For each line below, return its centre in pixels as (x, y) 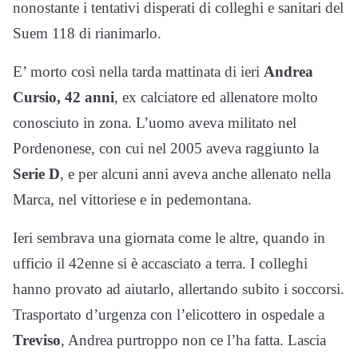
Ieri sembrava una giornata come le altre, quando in (169, 238)
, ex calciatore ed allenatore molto (216, 97)
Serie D (36, 174)
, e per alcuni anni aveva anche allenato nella (195, 174)
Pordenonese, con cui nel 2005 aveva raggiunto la (166, 149)
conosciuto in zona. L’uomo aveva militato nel (155, 123)
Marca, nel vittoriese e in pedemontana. (132, 200)
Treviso (37, 340)
